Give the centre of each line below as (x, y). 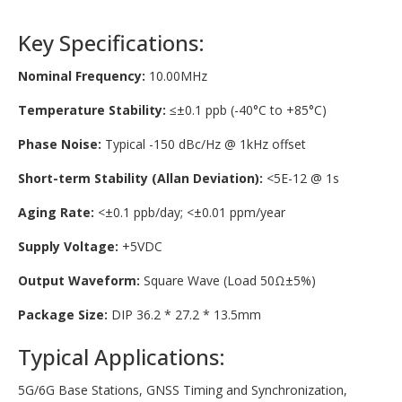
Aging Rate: (56, 213)
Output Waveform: (81, 281)
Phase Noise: (60, 144)
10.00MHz (176, 76)
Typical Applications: (122, 357)
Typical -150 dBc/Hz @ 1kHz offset (204, 144)
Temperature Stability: (94, 110)
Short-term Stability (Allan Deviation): (140, 179)
